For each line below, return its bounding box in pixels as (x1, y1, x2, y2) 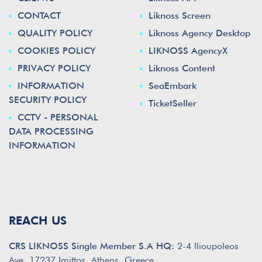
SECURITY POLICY (9, 94, 87, 106)
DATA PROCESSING (9, 126, 94, 137)
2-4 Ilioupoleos (174, 240, 239, 252)
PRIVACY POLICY (18, 63, 91, 74)
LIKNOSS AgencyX (149, 45, 227, 57)
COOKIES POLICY (18, 45, 95, 57)
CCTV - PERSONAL (18, 112, 98, 123)
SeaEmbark (149, 80, 196, 92)
